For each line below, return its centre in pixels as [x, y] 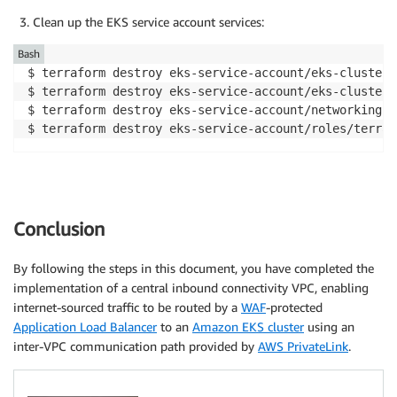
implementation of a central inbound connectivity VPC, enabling [191, 288]
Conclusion [59, 229]
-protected [294, 307]
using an [329, 327]
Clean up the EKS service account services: [148, 22]
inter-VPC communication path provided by [136, 346]
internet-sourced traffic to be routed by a [127, 307]
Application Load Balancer [85, 327]
